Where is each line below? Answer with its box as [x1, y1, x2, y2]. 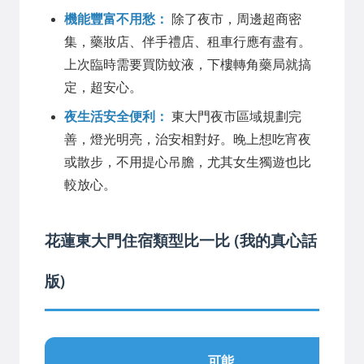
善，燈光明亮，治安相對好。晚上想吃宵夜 [64, 132, 311, 146]
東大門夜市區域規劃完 [168, 109, 301, 123]
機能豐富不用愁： [64, 11, 168, 26]
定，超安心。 [64, 80, 142, 94]
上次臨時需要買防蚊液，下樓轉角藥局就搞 [64, 57, 311, 71]
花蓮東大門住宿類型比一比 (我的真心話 [45, 228, 317, 251]
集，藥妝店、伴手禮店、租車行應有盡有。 [64, 34, 311, 49]
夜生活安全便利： [64, 109, 168, 123]
